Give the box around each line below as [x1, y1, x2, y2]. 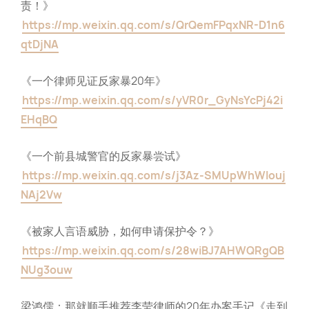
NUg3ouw [21, 263, 72, 277]
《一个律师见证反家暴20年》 [21, 74, 166, 88]
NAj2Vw [21, 188, 62, 202]
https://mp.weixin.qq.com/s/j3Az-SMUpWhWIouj [22, 168, 286, 183]
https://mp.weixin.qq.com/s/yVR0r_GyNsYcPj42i [22, 93, 283, 108]
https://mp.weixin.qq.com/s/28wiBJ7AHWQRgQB [22, 243, 284, 258]
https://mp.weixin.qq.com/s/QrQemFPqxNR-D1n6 [22, 18, 285, 32]
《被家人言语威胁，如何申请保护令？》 [21, 224, 219, 239]
